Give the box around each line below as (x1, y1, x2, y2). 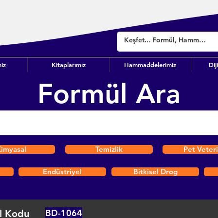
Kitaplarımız (51, 61, 86, 69)
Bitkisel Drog (133, 167, 178, 176)
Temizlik (95, 145, 123, 154)
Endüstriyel (43, 167, 82, 176)
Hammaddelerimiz (124, 61, 176, 69)
